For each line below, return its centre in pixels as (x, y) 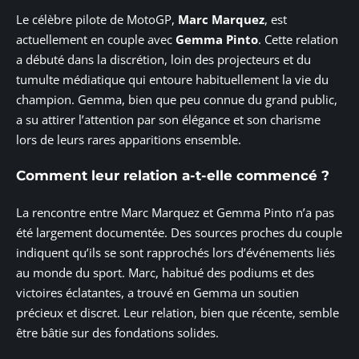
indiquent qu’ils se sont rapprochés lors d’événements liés (175, 252)
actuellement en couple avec (96, 39)
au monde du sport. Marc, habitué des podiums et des (165, 272)
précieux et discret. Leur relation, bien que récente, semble (177, 312)
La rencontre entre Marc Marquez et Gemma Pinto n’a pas (175, 212)
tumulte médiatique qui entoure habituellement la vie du (172, 79)
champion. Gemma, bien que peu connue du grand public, (177, 99)
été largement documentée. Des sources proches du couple (179, 232)
